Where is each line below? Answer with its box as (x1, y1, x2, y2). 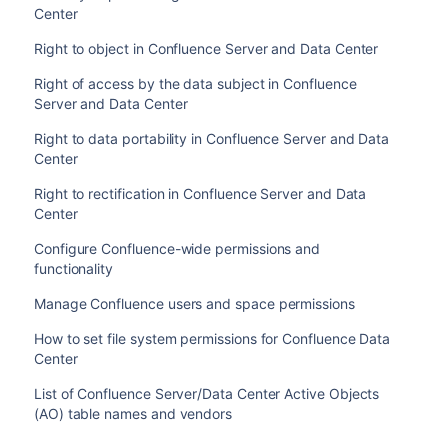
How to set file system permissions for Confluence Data (33, 330, 391, 347)
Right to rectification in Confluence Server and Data (33, 185, 367, 202)
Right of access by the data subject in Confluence (33, 75, 357, 92)
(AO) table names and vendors (33, 405, 233, 422)
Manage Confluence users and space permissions (33, 295, 355, 312)
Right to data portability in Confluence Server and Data (33, 130, 390, 147)
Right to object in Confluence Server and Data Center (33, 40, 379, 57)
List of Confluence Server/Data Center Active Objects (33, 385, 380, 402)
